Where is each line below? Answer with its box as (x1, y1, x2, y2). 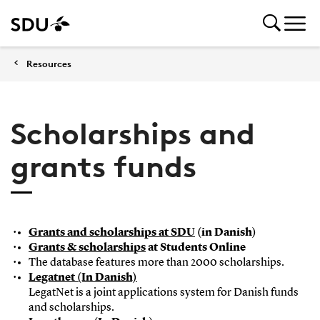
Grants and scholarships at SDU (28, 227, 195, 239)
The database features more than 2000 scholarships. (28, 257, 284, 269)
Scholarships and (10, 116, 255, 151)
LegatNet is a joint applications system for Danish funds (28, 287, 299, 299)
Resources (26, 58, 71, 69)
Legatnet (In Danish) (28, 272, 137, 284)
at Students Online (145, 242, 246, 254)
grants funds (10, 149, 196, 184)
